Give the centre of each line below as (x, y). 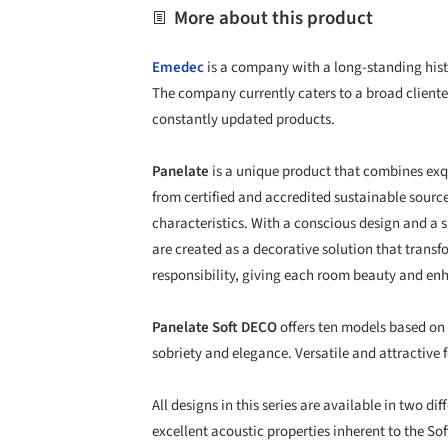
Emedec (178, 67)
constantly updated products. (243, 119)
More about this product (271, 18)
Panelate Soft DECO (214, 328)
